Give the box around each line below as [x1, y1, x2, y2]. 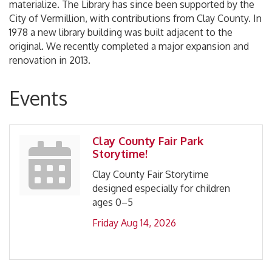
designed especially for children [92, 182, 230, 195]
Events [9, 86, 67, 111]
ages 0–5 [92, 196, 133, 209]
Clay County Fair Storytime [92, 168, 209, 181]
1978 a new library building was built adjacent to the [9, 26, 233, 39]
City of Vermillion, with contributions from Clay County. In [9, 12, 262, 25]
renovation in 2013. [9, 54, 90, 67]
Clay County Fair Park [92, 134, 203, 148]
